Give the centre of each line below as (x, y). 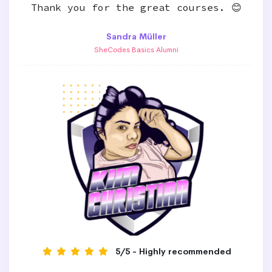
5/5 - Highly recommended (173, 251)
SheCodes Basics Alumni (136, 50)
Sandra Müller (136, 36)
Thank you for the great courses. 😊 (136, 7)
